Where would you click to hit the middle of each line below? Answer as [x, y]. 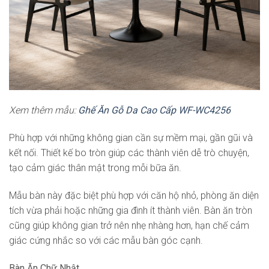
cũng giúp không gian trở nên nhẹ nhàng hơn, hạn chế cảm [129, 225]
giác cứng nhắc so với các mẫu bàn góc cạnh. [106, 240]
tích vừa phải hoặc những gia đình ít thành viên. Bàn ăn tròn [131, 210]
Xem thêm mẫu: [44, 110]
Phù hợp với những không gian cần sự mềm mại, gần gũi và [131, 138]
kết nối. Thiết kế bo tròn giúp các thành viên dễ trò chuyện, [129, 153]
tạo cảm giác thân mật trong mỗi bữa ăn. [95, 168]
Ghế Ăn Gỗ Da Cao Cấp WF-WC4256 [154, 110]
